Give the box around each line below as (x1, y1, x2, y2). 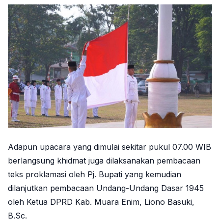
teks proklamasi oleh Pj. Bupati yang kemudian (8, 169, 181, 180)
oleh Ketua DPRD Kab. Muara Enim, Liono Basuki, (8, 197, 194, 207)
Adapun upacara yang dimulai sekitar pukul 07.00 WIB (8, 142, 211, 152)
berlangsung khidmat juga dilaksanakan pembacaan (8, 156, 200, 166)
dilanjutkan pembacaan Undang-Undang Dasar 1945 (8, 183, 204, 193)
